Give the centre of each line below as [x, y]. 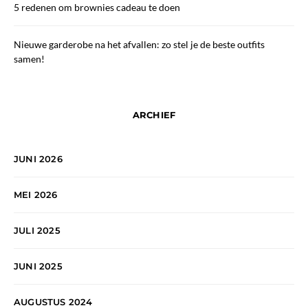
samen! [29, 59]
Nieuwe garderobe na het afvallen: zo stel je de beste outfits [139, 45]
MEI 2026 [36, 195]
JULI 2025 [37, 231]
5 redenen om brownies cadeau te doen [97, 8]
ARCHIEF [154, 115]
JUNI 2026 [38, 159]
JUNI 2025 [38, 266]
